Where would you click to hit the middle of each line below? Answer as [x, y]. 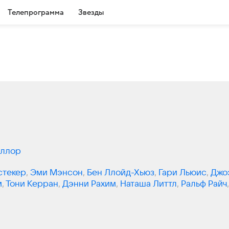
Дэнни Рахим [89, 184]
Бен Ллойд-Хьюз [121, 173]
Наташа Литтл [148, 184]
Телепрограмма [36, 12]
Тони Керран [32, 184]
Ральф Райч [204, 184]
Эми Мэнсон [56, 173]
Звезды [91, 12]
